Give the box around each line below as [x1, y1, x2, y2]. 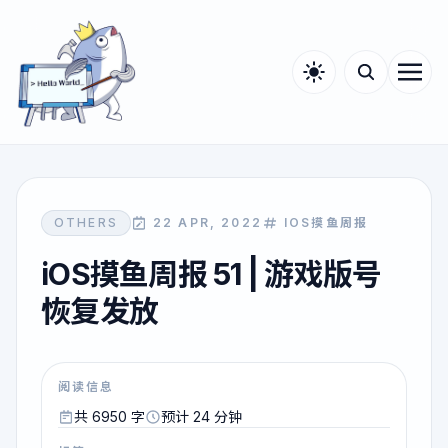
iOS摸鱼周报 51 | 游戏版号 [41, 256, 382, 292]
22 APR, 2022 [152, 215, 262, 230]
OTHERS [54, 215, 118, 230]
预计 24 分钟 [161, 408, 242, 425]
